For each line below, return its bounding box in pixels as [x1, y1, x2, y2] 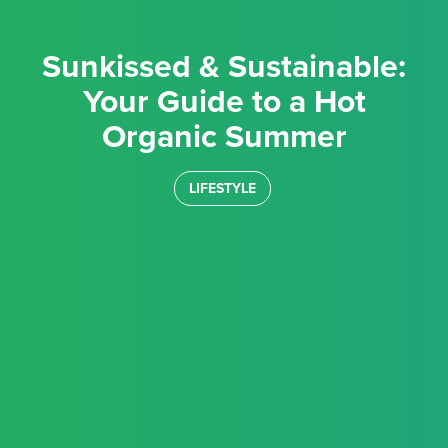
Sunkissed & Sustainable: [42, 48, 61, 86]
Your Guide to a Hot [82, 83, 366, 121]
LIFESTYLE [188, 180, 256, 197]
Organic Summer [101, 118, 347, 156]
